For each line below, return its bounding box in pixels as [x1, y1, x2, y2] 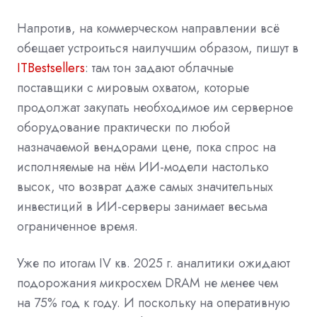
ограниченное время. [17, 217, 138, 236]
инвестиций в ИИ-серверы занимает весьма [17, 197, 267, 216]
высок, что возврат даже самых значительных [17, 177, 273, 196]
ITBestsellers [17, 58, 85, 77]
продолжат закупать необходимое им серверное [17, 98, 293, 117]
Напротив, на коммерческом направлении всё [17, 18, 279, 38]
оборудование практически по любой [17, 117, 231, 137]
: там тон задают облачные [85, 58, 234, 77]
